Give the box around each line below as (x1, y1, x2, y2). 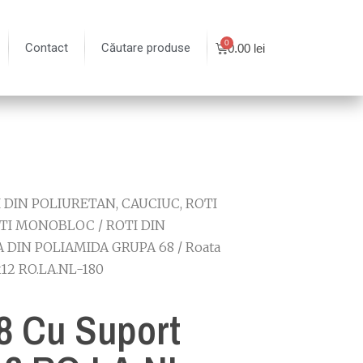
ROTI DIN (106, 217, 165, 233)
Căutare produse (101, 41, 191, 55)
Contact (25, 41, 69, 55)
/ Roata (174, 239, 220, 255)
